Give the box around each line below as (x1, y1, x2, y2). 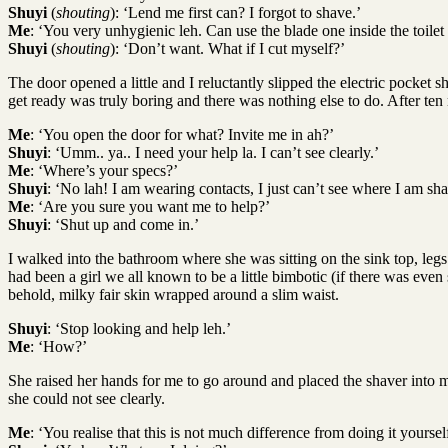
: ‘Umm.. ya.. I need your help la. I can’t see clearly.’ (47, 143, 379, 161)
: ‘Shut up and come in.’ (47, 215, 199, 233)
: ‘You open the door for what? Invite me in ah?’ (30, 125, 334, 143)
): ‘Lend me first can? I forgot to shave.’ (110, 3, 361, 21)
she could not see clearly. (8, 389, 165, 407)
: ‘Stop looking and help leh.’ (47, 319, 231, 337)
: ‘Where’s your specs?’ (30, 161, 178, 179)
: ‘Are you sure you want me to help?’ (30, 197, 270, 215)
